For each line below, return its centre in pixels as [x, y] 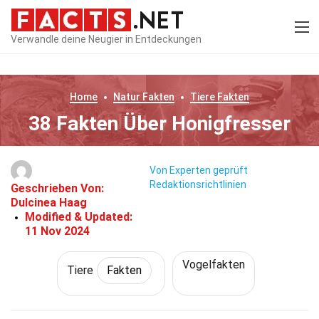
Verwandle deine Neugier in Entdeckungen [106, 39]
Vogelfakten [214, 265]
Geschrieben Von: [57, 188]
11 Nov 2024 [57, 231]
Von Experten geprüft [198, 171]
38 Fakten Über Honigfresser [159, 124]
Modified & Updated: [79, 217]
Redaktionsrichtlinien [198, 185]
